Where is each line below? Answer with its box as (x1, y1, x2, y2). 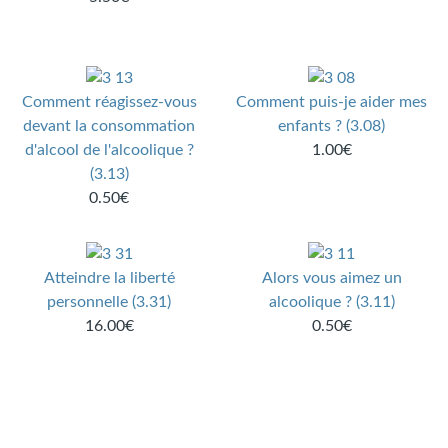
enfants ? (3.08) (278, 118, 386, 135)
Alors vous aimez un (261, 270, 402, 287)
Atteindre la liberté (43, 270, 175, 287)
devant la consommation (23, 118, 196, 135)
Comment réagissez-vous (21, 94, 197, 111)
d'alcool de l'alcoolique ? (24, 142, 194, 159)
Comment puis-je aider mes (236, 94, 428, 111)
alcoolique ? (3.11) (268, 294, 395, 311)
